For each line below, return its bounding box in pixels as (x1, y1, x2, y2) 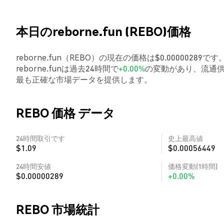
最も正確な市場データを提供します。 (16, 74, 152, 84)
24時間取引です (16, 133, 65, 142)
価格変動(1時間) (168, 161, 217, 170)
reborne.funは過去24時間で (16, 63, 118, 73)
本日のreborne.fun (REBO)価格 (16, 23, 191, 39)
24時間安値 (16, 161, 51, 170)
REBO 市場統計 (16, 201, 99, 217)
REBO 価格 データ (16, 105, 115, 120)
